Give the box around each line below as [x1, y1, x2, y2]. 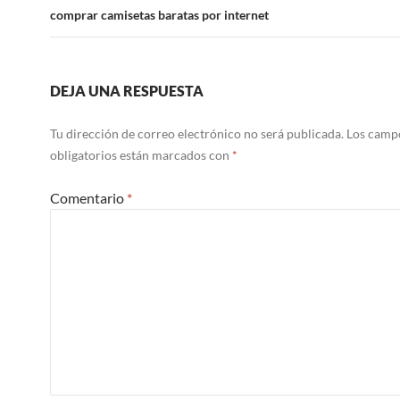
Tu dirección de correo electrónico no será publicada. [50, 126, 344, 141]
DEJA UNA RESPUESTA [50, 82, 204, 99]
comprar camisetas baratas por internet [50, 7, 269, 22]
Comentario [50, 189, 127, 206]
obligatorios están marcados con [50, 147, 232, 162]
